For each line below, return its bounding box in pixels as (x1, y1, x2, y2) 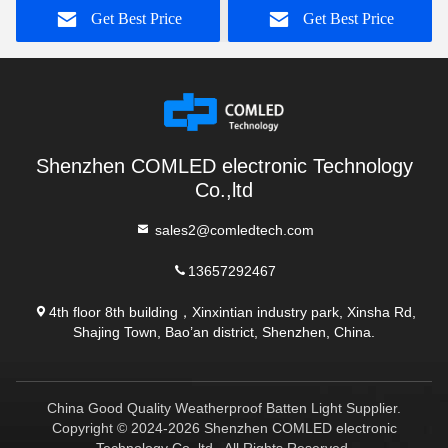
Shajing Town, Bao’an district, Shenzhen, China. (73, 323, 375, 339)
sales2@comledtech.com (150, 221, 314, 237)
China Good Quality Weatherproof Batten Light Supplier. (47, 400, 401, 416)
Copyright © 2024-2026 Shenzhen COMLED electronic (51, 420, 397, 436)
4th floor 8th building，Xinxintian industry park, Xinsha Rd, (48, 303, 416, 319)
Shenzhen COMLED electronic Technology (35, 155, 413, 177)
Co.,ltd (195, 179, 253, 201)
